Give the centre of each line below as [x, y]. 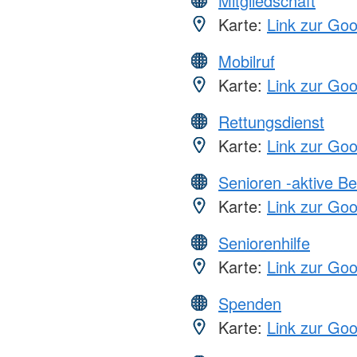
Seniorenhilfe [264, 242]
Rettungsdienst [271, 121]
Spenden [250, 303]
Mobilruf [247, 61]
